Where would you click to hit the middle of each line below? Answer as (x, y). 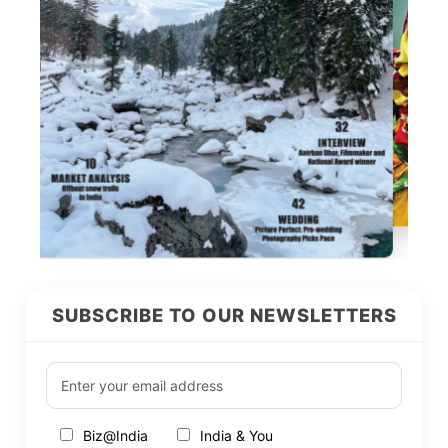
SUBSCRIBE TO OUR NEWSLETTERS (224, 314)
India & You (237, 435)
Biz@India (116, 435)
